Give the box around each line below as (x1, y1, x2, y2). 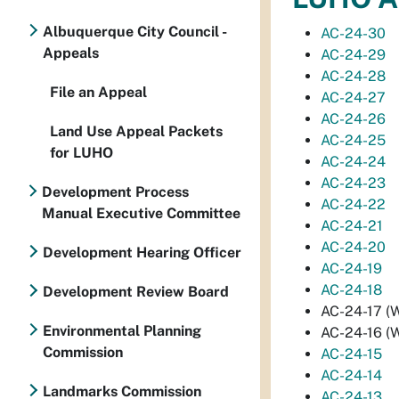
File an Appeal (50, 84, 147, 101)
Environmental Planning (42, 322, 201, 339)
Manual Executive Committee (42, 205, 241, 222)
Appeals (42, 45, 99, 61)
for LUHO (50, 144, 113, 161)
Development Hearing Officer (43, 244, 241, 261)
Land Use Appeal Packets (50, 123, 223, 140)
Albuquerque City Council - (42, 23, 226, 40)
